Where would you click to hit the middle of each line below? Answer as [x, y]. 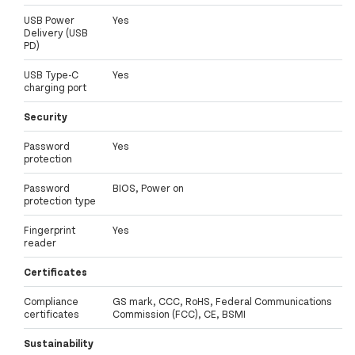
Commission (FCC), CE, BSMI [179, 314]
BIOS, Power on [148, 188]
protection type [60, 201]
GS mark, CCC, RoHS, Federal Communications [222, 302]
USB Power [49, 20]
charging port [55, 88]
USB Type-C [51, 75]
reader [40, 243]
